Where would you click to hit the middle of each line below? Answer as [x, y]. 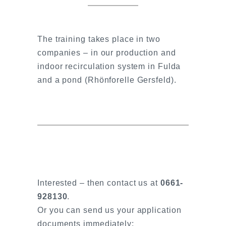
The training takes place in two [99, 39]
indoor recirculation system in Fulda [109, 66]
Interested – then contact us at [99, 183]
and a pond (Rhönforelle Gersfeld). [107, 80]
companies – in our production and [107, 53]
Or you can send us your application [109, 210]
